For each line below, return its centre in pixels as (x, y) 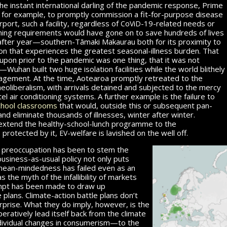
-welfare (82, 133)
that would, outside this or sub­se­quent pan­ (135, 105)
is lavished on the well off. (142, 133)
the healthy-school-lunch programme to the (100, 123)
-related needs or (184, 23)
